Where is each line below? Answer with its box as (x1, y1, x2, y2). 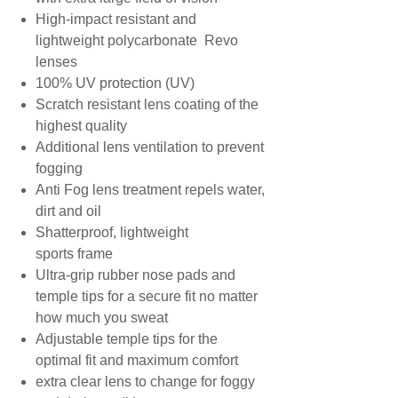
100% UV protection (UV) (36, 76, 195, 91)
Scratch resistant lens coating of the (36, 97, 259, 112)
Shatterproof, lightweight (36, 225, 188, 240)
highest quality (36, 118, 127, 133)
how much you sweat (36, 310, 168, 325)
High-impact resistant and (36, 12, 196, 27)
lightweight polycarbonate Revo (36, 33, 238, 48)
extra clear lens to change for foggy (36, 374, 255, 389)
